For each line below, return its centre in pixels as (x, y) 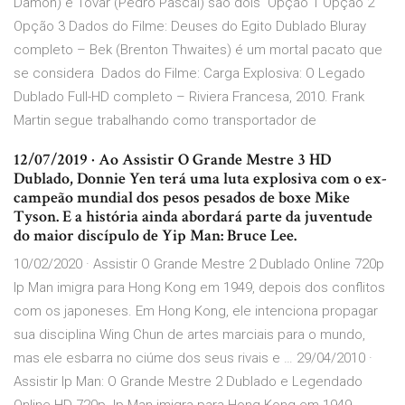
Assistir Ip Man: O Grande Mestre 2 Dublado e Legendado (188, 382)
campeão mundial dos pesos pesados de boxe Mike (182, 198)
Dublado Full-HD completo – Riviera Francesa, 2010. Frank (189, 97)
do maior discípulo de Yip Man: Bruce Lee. (155, 236)
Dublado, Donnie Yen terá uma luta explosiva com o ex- (200, 179)
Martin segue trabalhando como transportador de (169, 121)
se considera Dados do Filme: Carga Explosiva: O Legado (189, 74)
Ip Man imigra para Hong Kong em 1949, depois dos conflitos (199, 288)
